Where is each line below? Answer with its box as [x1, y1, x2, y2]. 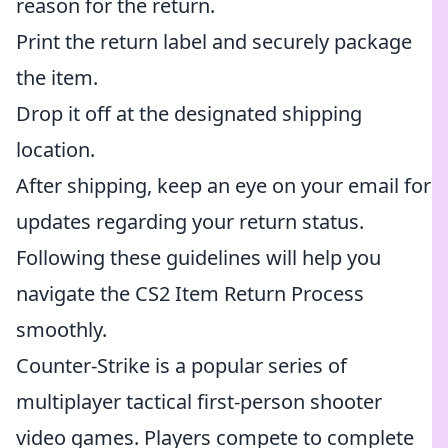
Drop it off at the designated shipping [16, 100, 362, 127]
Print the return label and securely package [16, 28, 412, 55]
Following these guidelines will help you [16, 244, 381, 271]
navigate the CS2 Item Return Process [16, 280, 364, 307]
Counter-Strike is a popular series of [16, 352, 347, 379]
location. [16, 136, 95, 163]
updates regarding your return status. [16, 208, 364, 235]
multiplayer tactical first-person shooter [16, 388, 382, 415]
